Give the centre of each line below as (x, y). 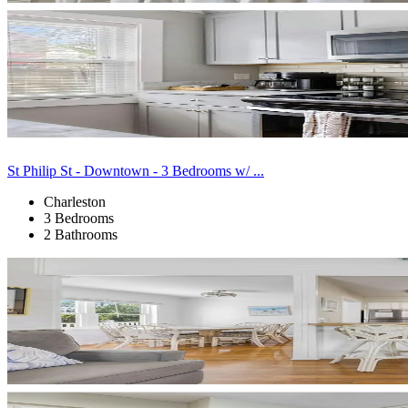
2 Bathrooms (81, 234)
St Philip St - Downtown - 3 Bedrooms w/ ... (136, 170)
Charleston (75, 201)
